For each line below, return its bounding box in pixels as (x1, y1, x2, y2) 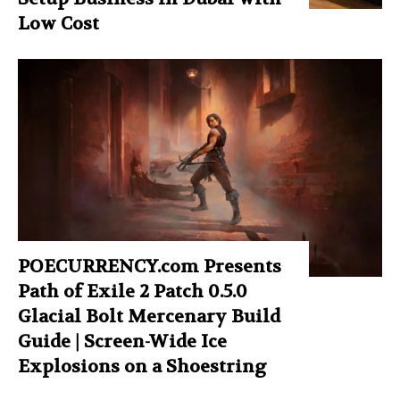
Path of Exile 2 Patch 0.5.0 (18, 280, 247, 304)
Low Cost (18, 12, 99, 35)
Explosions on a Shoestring (18, 355, 267, 379)
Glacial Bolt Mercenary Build (18, 305, 280, 329)
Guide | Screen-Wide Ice (18, 330, 227, 354)
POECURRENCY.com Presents (18, 255, 281, 279)
